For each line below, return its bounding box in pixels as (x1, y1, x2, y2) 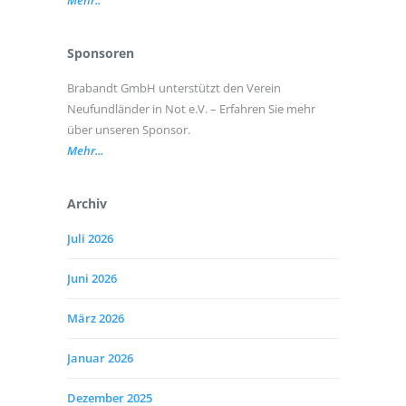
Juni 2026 (67, 270, 117, 287)
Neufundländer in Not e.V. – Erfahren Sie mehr (67, 101, 315, 118)
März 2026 (67, 310, 124, 327)
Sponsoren (67, 44, 134, 63)
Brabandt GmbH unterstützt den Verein (67, 80, 281, 97)
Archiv (67, 195, 107, 213)
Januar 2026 (67, 350, 133, 367)
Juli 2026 (67, 230, 113, 247)
